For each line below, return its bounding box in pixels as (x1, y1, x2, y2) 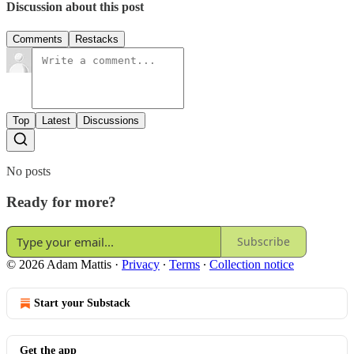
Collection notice (209, 257, 294, 271)
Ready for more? (6, 193, 116, 210)
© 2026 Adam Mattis (6, 257, 111, 271)
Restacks (75, 33, 119, 46)
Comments (13, 33, 62, 46)
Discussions (83, 115, 139, 127)
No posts (6, 164, 51, 179)
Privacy (122, 257, 160, 271)
